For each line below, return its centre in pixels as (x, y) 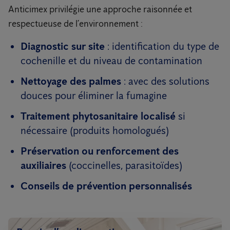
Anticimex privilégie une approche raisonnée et (100, 9)
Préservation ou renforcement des (100, 151)
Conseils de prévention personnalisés (106, 186)
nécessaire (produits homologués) (95, 131)
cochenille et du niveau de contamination (111, 61)
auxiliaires (43, 166)
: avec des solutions (165, 81)
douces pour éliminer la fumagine (94, 96)
